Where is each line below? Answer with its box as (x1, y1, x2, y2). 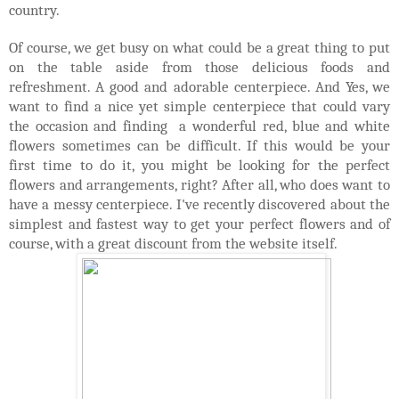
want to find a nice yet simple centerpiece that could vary (9, 96, 390, 115)
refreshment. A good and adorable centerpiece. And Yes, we (9, 77, 390, 95)
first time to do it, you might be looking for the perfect (9, 155, 390, 174)
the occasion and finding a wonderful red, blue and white (9, 116, 390, 134)
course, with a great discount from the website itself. (9, 233, 338, 252)
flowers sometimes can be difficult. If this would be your (9, 135, 390, 154)
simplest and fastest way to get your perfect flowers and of (9, 214, 390, 232)
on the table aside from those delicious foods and (9, 57, 390, 76)
